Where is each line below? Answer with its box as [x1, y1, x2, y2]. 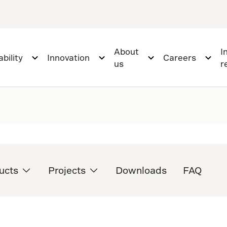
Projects [48, 165, 86, 175]
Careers [163, 52, 196, 62]
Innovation [47, 52, 90, 62]
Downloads [115, 165, 167, 175]
